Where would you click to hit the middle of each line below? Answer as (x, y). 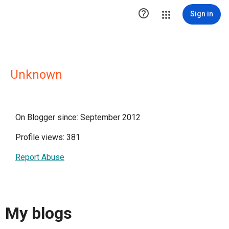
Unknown (36, 75)
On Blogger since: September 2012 (78, 117)
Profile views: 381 (48, 137)
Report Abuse (40, 157)
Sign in (202, 14)
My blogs (39, 213)
